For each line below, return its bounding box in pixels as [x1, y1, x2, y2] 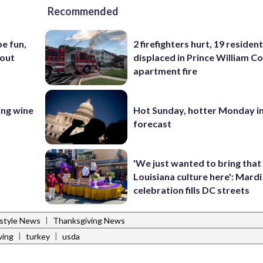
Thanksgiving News [53, 215, 125, 226]
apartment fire [133, 65, 198, 77]
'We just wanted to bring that [133, 157, 262, 169]
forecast [133, 118, 172, 130]
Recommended [48, 5, 119, 18]
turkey [26, 231, 50, 242]
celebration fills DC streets [133, 184, 250, 196]
